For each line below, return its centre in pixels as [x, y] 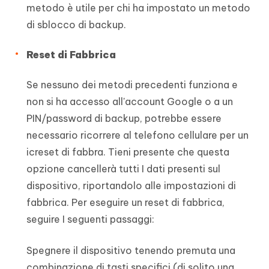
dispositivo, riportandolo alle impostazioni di [131, 186]
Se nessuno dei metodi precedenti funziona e [132, 85]
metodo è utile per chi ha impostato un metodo [138, 8]
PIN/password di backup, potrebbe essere [124, 119]
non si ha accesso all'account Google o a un [130, 102]
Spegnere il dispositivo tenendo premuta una [131, 251]
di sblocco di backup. [76, 25]
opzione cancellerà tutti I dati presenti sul [123, 169]
